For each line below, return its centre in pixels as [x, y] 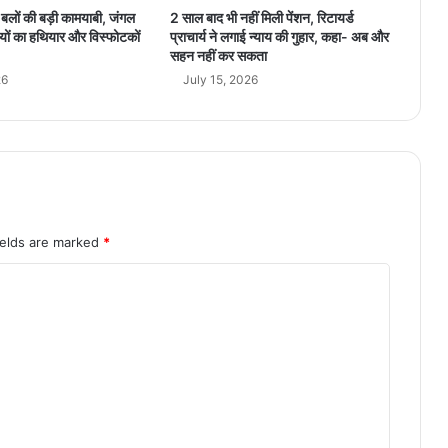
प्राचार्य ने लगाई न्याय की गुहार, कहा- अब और [279, 37]
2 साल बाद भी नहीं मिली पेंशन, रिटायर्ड [261, 18]
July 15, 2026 [220, 80]
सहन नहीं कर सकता [218, 56]
